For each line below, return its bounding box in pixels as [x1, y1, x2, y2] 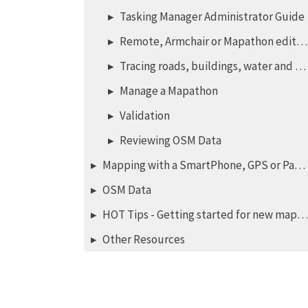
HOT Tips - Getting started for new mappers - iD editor [102, 207, 297, 222]
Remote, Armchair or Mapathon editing [119, 34, 296, 49]
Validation [119, 108, 170, 123]
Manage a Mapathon [119, 83, 218, 98]
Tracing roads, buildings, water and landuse [119, 58, 295, 74]
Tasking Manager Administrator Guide [119, 9, 305, 24]
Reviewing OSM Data [119, 133, 221, 148]
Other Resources [102, 232, 185, 247]
